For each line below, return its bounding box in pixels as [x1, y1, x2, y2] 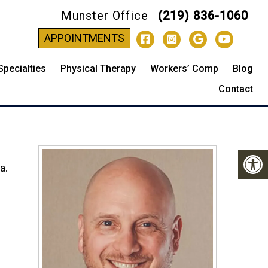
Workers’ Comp [150, 63, 219, 74]
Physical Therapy [60, 63, 136, 74]
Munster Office [61, 8, 153, 23]
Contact [218, 83, 254, 95]
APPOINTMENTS [44, 32, 125, 44]
